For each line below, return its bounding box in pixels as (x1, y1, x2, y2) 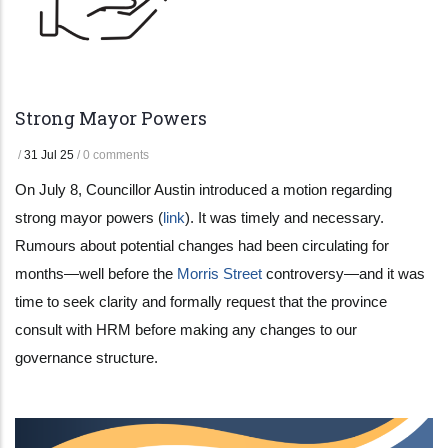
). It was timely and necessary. (185, 208, 384, 226)
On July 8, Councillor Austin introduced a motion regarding (15, 180, 392, 198)
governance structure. (15, 348, 158, 366)
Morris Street (177, 264, 262, 282)
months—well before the (15, 264, 177, 282)
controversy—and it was (262, 264, 425, 282)
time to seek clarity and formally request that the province (15, 292, 387, 310)
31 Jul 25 (24, 147, 74, 162)
